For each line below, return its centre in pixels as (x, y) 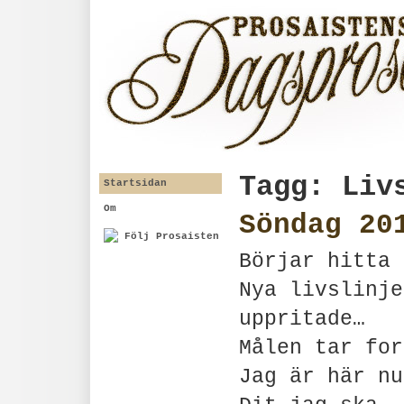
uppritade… (302, 319)
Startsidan (135, 183)
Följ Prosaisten (169, 236)
